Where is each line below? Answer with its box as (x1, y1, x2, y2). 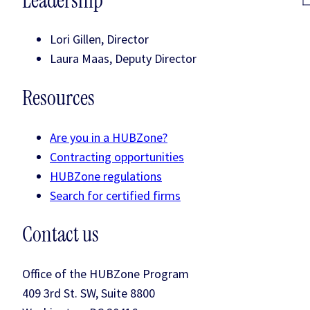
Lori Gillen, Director (50, 31, 149, 48)
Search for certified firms (50, 187, 181, 203)
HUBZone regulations (50, 167, 162, 184)
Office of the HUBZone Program (22, 265, 189, 282)
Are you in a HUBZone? (50, 129, 167, 145)
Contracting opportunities (50, 148, 184, 165)
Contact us (22, 221, 99, 249)
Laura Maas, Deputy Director (50, 51, 197, 67)
